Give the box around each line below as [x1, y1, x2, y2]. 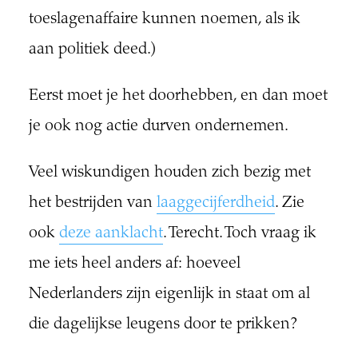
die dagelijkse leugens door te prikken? [28, 316, 297, 334]
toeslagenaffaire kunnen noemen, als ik [28, 11, 300, 29]
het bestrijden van [28, 195, 157, 213]
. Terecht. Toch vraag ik [162, 225, 316, 243]
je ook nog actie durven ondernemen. [28, 118, 288, 136]
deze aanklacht [58, 225, 163, 243]
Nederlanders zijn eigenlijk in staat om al [28, 286, 310, 304]
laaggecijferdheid [156, 195, 275, 213]
